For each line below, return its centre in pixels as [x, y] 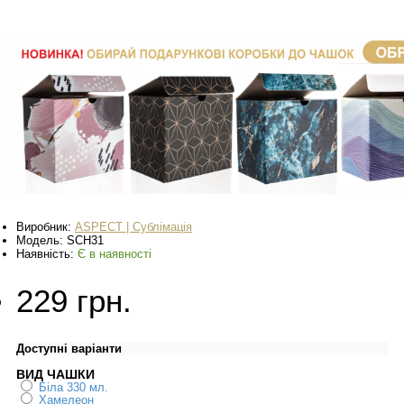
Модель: [41, 241]
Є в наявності [115, 254]
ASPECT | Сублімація [133, 227]
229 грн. [74, 301]
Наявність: [47, 254]
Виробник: [46, 227]
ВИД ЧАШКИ [55, 375]
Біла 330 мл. [73, 388]
